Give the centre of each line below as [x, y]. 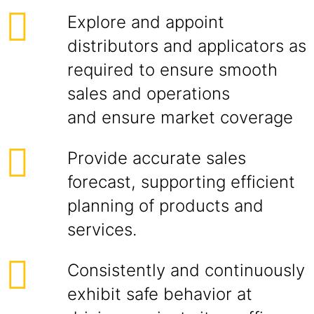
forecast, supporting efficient [181, 182]
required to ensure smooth [172, 70]
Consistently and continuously [186, 270]
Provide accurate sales [157, 158]
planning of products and [165, 206]
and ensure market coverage [180, 117]
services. [102, 230]
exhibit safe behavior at [160, 294]
